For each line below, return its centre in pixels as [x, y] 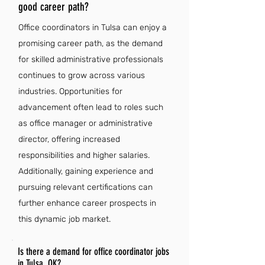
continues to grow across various [82, 75]
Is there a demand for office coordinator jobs [93, 251]
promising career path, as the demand [91, 43]
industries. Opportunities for [70, 91]
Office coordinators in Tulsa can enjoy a [93, 28]
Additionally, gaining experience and [86, 171]
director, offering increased [69, 139]
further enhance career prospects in [87, 203]
